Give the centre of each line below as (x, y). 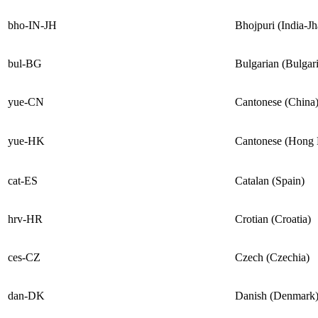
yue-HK (26, 141)
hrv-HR (25, 219)
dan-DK (26, 295)
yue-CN (26, 102)
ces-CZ (24, 257)
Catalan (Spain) (270, 180)
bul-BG (25, 63)
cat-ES (23, 180)
